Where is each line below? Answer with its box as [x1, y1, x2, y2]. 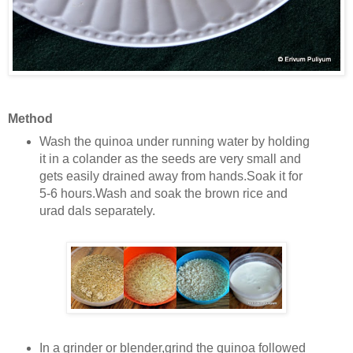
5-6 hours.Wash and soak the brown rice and [39, 187, 288, 201]
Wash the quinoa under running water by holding [39, 135, 310, 149]
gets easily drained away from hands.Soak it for [39, 169, 303, 184]
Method [8, 112, 53, 126]
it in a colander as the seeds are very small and [39, 152, 301, 166]
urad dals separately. [39, 204, 155, 218]
